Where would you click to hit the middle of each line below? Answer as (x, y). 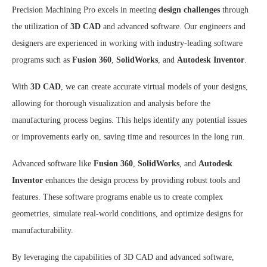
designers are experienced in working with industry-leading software (127, 44)
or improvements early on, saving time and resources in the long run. (128, 137)
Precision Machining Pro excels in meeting (85, 10)
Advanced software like (53, 164)
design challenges (189, 10)
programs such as (42, 60)
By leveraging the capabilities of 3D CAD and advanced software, (123, 257)
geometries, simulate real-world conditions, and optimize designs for (128, 214)
